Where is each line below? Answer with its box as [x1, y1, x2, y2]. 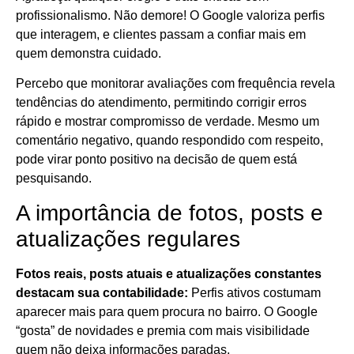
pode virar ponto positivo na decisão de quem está [16, 153, 297, 167]
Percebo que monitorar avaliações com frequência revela [16, 77, 335, 91]
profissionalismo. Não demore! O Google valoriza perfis [16, 9, 325, 22]
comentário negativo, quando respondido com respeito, [16, 134, 323, 148]
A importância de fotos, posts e [16, 200, 323, 225]
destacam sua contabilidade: [16, 285, 188, 299]
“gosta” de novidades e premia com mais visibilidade [16, 323, 310, 337]
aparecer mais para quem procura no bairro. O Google [16, 304, 318, 318]
